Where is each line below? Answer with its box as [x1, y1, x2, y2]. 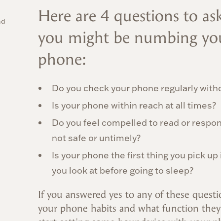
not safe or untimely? [52, 132, 141, 144]
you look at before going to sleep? [52, 165, 193, 177]
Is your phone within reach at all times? [52, 100, 216, 111]
